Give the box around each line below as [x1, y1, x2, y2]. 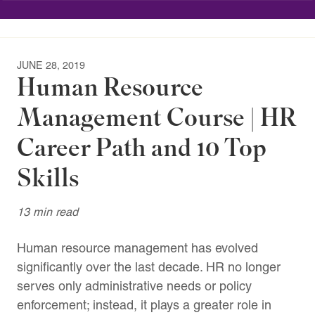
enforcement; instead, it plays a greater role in [17, 297, 271, 312]
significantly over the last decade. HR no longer [17, 259, 281, 274]
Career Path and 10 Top [17, 131, 266, 165]
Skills [17, 162, 79, 195]
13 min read [17, 205, 78, 219]
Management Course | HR [17, 101, 297, 134]
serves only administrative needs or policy [17, 278, 252, 293]
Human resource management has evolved [17, 240, 258, 255]
